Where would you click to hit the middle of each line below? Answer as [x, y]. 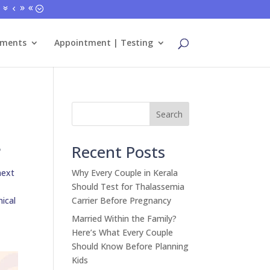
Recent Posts [119, 152]
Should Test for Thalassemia [128, 187]
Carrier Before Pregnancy [122, 200]
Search [169, 114]
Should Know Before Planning [130, 246]
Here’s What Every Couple [123, 232]
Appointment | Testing [103, 42]
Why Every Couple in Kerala [125, 173]
